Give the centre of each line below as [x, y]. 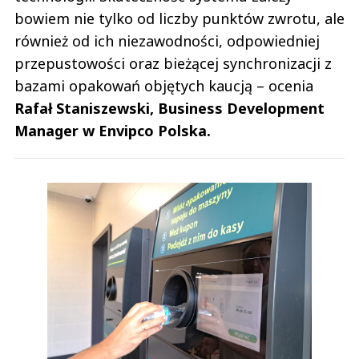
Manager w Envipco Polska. [113, 131]
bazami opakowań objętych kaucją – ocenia [164, 86]
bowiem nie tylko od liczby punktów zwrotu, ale [179, 19]
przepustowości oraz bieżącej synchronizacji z [173, 64]
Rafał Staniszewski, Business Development [169, 109]
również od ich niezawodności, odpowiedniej [167, 41]
